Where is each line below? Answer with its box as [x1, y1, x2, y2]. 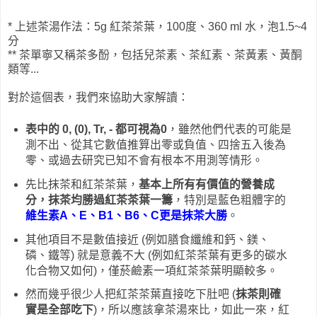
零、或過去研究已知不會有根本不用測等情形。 [25, 154, 263, 166]
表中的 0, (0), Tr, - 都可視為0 [25, 122, 167, 135]
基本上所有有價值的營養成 [138, 178, 275, 190]
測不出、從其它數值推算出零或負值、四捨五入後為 [25, 138, 286, 151]
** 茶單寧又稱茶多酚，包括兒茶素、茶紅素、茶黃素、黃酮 [8, 48, 302, 61]
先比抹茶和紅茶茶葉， [25, 178, 139, 190]
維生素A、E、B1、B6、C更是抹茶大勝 [25, 209, 227, 221]
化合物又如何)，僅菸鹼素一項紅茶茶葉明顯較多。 [25, 264, 278, 277]
